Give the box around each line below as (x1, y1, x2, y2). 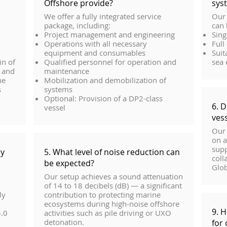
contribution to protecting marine (44, 190, 161, 200)
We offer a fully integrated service (44, 11, 161, 21)
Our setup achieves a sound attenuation (44, 171, 183, 181)
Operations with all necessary (44, 39, 147, 49)
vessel (44, 102, 65, 112)
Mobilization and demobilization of (44, 75, 166, 85)
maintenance (44, 66, 89, 76)
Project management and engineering (44, 29, 175, 40)
